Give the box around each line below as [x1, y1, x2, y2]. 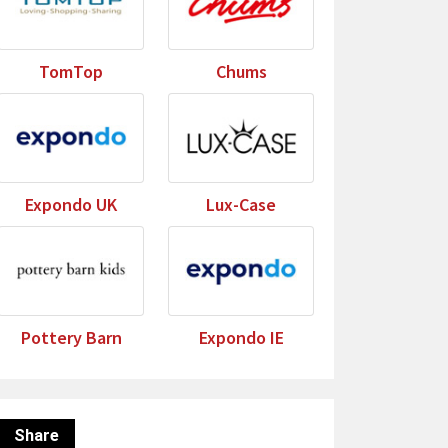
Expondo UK [25, 193, 117, 216]
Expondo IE [198, 326, 284, 349]
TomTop [39, 60, 103, 83]
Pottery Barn [20, 326, 122, 349]
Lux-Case [206, 193, 276, 216]
